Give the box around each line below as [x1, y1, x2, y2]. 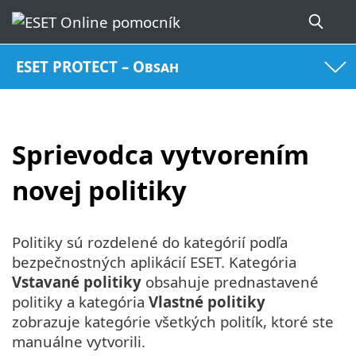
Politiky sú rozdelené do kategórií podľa [12, 232, 288, 253]
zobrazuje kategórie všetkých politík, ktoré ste [12, 311, 334, 332]
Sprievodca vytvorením [12, 136, 309, 172]
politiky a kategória [12, 292, 149, 312]
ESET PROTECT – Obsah [16, 56, 180, 77]
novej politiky [12, 172, 187, 208]
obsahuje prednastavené [141, 272, 319, 292]
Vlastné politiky [149, 292, 265, 312]
